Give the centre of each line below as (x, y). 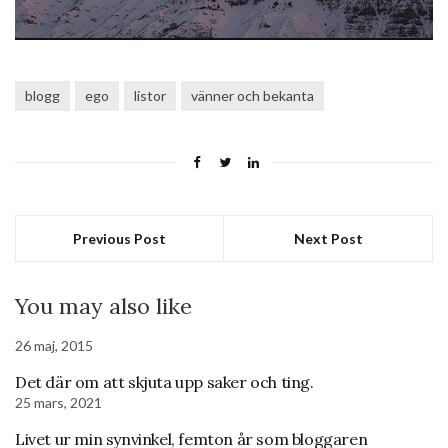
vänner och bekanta (252, 95)
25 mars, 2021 (58, 402)
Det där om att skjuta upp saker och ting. (164, 381)
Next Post (328, 238)
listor (150, 95)
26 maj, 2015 (54, 345)
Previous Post (119, 238)
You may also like (103, 305)
